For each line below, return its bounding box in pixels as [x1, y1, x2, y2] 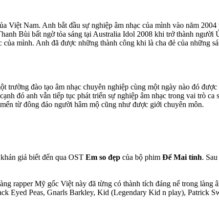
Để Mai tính [162, 153, 202, 161]
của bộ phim [120, 153, 162, 161]
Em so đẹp [86, 153, 120, 161]
